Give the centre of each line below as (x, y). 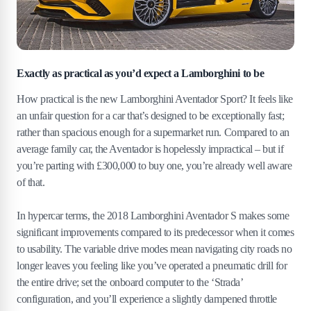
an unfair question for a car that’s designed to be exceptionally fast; (151, 115)
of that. (32, 182)
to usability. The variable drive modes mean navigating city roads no (154, 249)
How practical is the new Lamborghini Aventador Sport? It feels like (155, 99)
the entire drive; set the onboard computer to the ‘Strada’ (130, 282)
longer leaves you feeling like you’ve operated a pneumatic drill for (152, 265)
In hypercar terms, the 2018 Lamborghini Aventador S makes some (153, 215)
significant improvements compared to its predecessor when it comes (155, 232)
